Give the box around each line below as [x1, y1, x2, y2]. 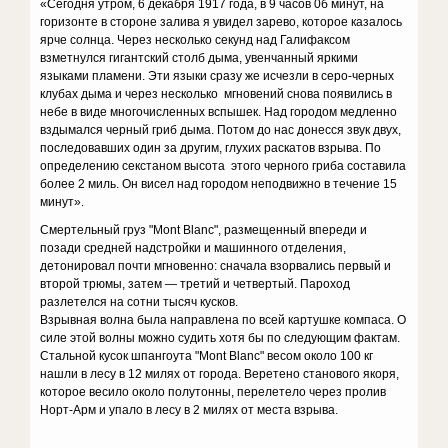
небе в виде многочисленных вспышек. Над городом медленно [40, 105, 398, 119]
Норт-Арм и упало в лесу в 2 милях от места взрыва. [40, 403, 339, 417]
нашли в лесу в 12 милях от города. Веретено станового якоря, [40, 367, 400, 381]
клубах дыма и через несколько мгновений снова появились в [40, 87, 393, 101]
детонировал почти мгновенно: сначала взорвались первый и [40, 259, 392, 273]
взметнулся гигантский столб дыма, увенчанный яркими [40, 51, 359, 65]
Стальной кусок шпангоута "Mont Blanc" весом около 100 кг [40, 349, 374, 363]
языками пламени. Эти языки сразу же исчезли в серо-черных [40, 69, 395, 83]
